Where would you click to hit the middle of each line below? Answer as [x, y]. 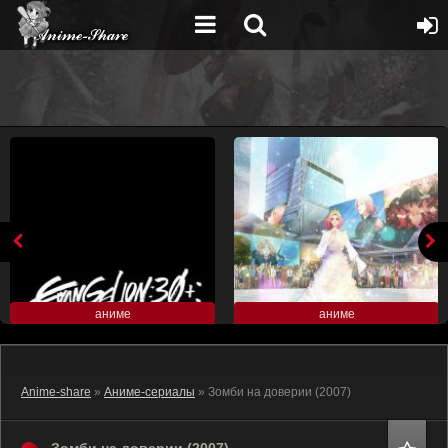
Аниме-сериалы [149, 392]
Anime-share [56, 392]
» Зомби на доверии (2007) [279, 392]
